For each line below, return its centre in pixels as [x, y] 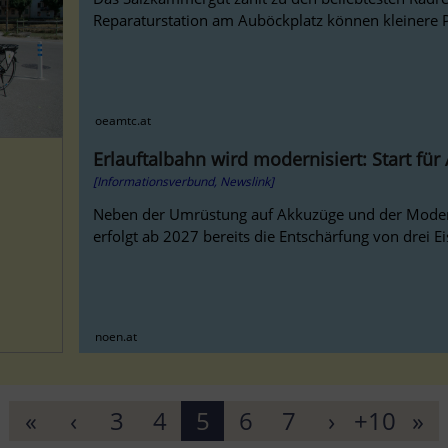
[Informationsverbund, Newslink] [184, 181]
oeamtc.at [122, 120]
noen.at [115, 336]
